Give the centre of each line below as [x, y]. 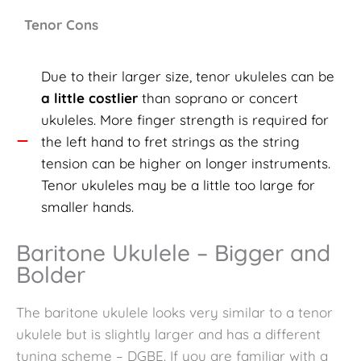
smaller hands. [87, 206]
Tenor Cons [61, 24]
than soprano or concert [218, 98]
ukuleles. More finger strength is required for [185, 119]
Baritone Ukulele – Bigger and [173, 252]
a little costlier [89, 98]
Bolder [51, 274]
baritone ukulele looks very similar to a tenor [189, 312]
